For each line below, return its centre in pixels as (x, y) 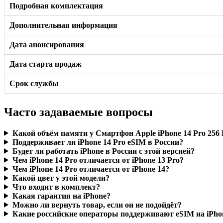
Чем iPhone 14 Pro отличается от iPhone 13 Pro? (98, 160)
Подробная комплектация (56, 5)
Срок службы (34, 83)
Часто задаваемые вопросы (78, 112)
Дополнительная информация (63, 25)
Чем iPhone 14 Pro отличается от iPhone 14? (91, 169)
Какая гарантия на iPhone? (61, 196)
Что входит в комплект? (56, 187)
